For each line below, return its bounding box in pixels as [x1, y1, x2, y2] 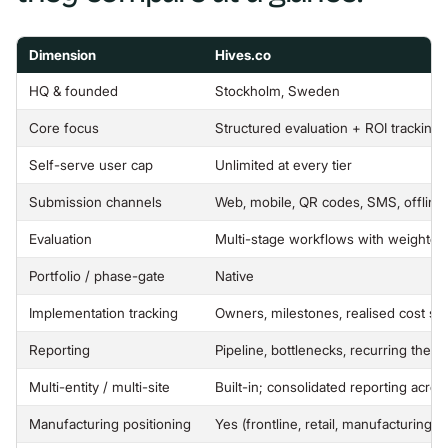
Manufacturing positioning [29, 416, 191, 432]
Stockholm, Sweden [215, 83, 340, 99]
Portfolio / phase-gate [29, 268, 165, 284]
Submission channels [29, 194, 162, 210]
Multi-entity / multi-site [29, 379, 170, 395]
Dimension [29, 47, 96, 63]
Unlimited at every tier [215, 157, 352, 173]
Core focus [29, 120, 99, 136]
